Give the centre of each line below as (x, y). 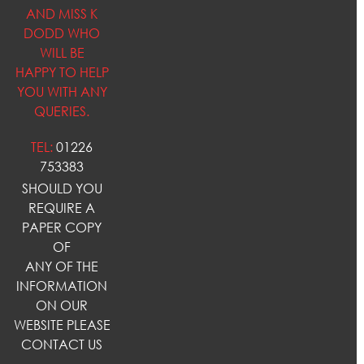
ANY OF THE (62, 266)
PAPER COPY (62, 227)
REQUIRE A (62, 208)
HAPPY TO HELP (62, 73)
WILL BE (62, 53)
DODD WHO (62, 34)
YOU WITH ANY (62, 92)
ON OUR (62, 305)
